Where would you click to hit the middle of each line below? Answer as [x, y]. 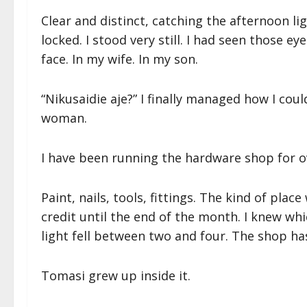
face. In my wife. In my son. [120, 59]
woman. [64, 118]
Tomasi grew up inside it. [116, 276]
